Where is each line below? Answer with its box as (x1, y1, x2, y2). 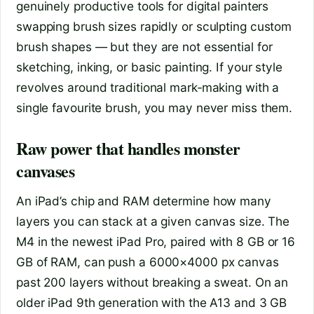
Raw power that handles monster (16, 136, 240, 161)
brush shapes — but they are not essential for (16, 39, 273, 55)
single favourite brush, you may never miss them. (16, 100, 293, 116)
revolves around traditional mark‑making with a (16, 80, 280, 95)
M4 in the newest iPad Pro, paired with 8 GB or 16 (16, 234, 296, 250)
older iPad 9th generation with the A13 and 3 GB (16, 295, 287, 310)
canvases (16, 158, 75, 184)
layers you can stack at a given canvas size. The (16, 214, 290, 229)
